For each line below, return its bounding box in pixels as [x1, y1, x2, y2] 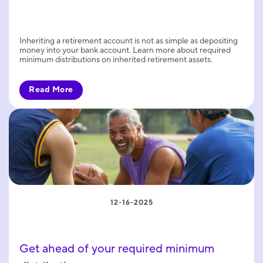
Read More [29, 84, 73, 95]
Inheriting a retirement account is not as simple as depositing [19, 35, 238, 46]
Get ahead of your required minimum [19, 241, 214, 257]
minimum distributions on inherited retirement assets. [19, 54, 213, 65]
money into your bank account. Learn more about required [19, 45, 231, 56]
